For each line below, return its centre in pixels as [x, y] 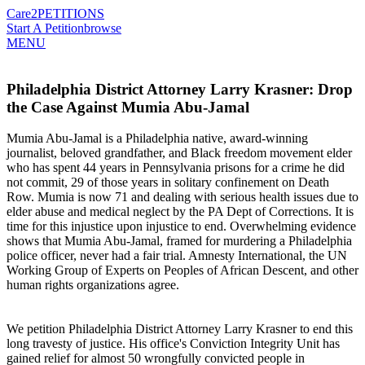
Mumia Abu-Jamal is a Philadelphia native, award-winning [157, 139]
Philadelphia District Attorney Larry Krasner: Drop [180, 89]
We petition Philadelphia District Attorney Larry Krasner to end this [180, 329]
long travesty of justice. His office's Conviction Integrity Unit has [173, 344]
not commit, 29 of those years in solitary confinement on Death [168, 182]
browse [103, 28]
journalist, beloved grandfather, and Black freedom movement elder [179, 153]
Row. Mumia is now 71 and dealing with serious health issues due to [182, 197]
